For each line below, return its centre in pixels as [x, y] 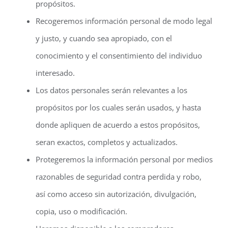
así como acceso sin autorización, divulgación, [116, 194]
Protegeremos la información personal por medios [124, 159]
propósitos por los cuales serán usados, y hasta [118, 107]
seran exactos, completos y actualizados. [107, 142]
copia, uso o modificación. [81, 211]
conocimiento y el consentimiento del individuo [119, 55]
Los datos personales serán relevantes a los [111, 90]
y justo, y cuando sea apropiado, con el [104, 38]
